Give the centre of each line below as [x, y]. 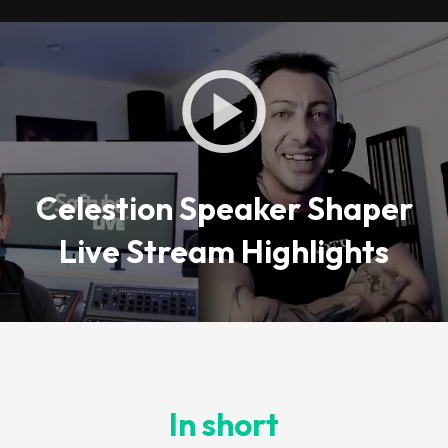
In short [224, 424]
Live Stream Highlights [224, 250]
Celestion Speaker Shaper [224, 207]
